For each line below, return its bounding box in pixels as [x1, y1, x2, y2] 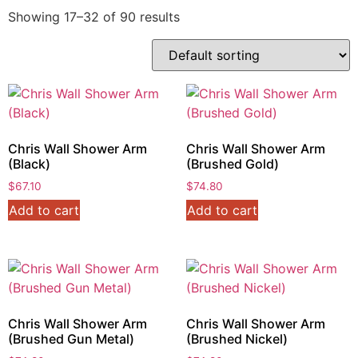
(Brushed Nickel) [185, 330, 288, 347]
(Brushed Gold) [185, 156, 279, 172]
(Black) [8, 156, 50, 172]
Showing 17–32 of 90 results [8, 9, 180, 25]
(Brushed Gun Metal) [8, 330, 134, 347]
